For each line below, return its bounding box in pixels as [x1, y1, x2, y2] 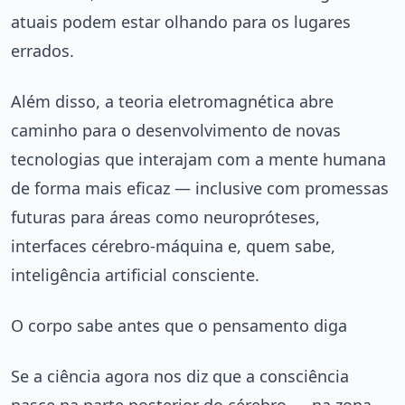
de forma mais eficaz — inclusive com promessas [11, 176, 389, 199]
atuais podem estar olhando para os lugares [11, 10, 351, 33]
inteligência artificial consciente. [11, 263, 259, 286]
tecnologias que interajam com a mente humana [11, 147, 386, 170]
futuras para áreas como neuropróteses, [11, 205, 320, 228]
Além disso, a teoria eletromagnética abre [11, 89, 334, 112]
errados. [11, 39, 74, 61]
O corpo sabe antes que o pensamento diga [11, 314, 347, 336]
